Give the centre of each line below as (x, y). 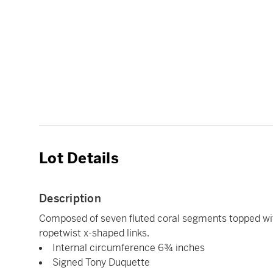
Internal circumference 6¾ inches (129, 248)
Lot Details (79, 158)
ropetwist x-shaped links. (94, 233)
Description (70, 198)
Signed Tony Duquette (101, 262)
